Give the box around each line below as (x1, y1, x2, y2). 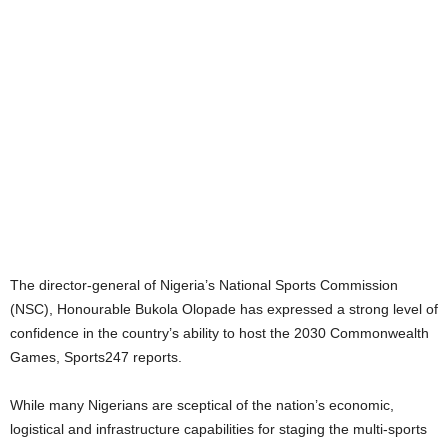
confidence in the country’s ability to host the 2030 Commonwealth (10, 324, 429, 341)
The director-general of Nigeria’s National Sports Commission (10, 276, 398, 293)
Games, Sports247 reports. (10, 348, 182, 365)
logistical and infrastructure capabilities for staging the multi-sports (10, 420, 427, 437)
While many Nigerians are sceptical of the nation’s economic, (10, 396, 394, 413)
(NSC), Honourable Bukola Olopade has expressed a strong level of (10, 300, 438, 317)
